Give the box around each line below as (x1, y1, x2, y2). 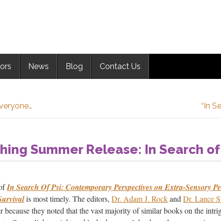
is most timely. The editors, (24, 193, 112, 204)
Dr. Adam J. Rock (111, 193, 168, 204)
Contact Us (100, 62, 141, 71)
